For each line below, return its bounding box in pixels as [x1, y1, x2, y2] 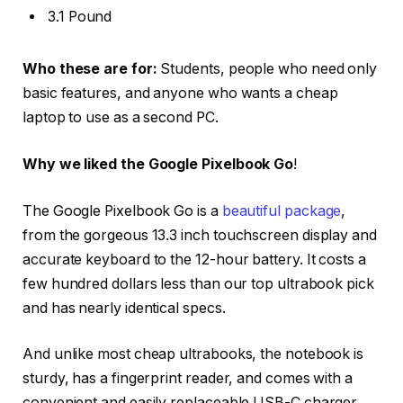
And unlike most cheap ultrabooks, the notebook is [22, 345, 364, 363]
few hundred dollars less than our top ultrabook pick [22, 274, 374, 292]
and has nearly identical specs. [22, 299, 226, 317]
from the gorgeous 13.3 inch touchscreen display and [22, 226, 377, 244]
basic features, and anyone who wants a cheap [22, 85, 338, 103]
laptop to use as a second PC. [22, 109, 219, 127]
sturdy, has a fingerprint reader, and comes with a [22, 370, 354, 388]
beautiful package [221, 201, 342, 219]
